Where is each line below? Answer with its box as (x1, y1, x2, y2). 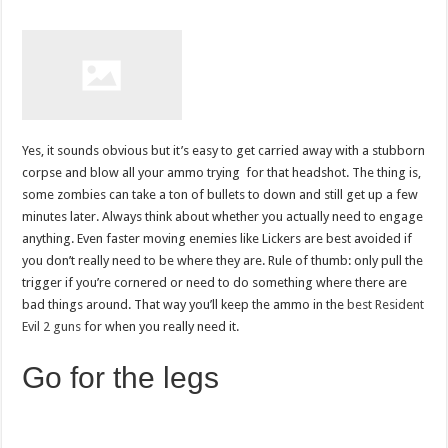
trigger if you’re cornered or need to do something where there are (22, 274, 408, 290)
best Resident (347, 296, 425, 312)
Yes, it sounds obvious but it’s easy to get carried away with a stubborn (22, 142, 426, 158)
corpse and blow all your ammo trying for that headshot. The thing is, (22, 164, 422, 180)
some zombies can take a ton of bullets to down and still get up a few (22, 186, 419, 202)
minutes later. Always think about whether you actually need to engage (22, 208, 424, 224)
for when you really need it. (81, 318, 240, 334)
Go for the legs (22, 360, 220, 394)
